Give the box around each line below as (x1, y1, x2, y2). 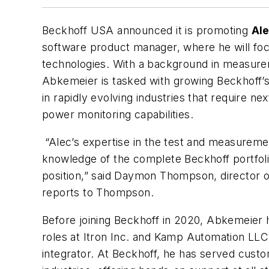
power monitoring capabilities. (42, 108, 193, 121)
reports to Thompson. (42, 186, 154, 199)
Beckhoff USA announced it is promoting (42, 24, 252, 37)
